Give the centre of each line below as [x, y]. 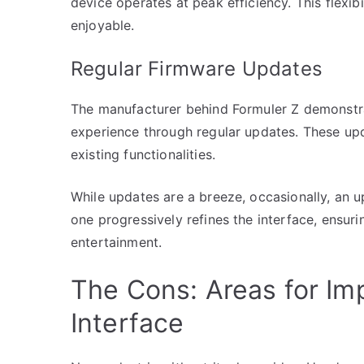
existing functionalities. [143, 154]
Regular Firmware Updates [197, 68]
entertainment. [117, 242]
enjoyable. [103, 25]
